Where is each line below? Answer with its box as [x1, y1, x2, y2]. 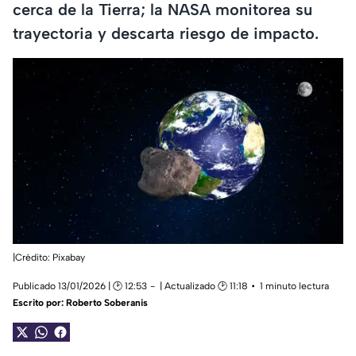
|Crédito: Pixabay [13, 252, 85, 264]
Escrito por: [13, 297, 66, 309]
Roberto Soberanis [66, 297, 148, 309]
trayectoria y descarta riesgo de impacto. [13, 23, 319, 43]
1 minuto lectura [260, 281, 329, 292]
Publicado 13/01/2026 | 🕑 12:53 [13, 281, 147, 292]
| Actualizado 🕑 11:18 [160, 281, 248, 292]
